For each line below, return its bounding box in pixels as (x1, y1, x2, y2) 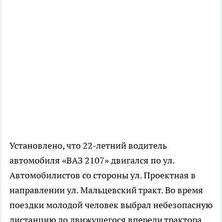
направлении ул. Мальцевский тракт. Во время (9, 184, 203, 196)
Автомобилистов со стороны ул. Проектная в (9, 169, 196, 181)
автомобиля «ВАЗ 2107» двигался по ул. (9, 154, 174, 166)
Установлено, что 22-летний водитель (9, 139, 167, 151)
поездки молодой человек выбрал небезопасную (9, 199, 213, 211)
